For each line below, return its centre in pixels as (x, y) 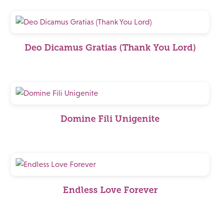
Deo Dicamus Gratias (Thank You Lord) (110, 48)
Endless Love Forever (110, 190)
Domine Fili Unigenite (110, 119)
